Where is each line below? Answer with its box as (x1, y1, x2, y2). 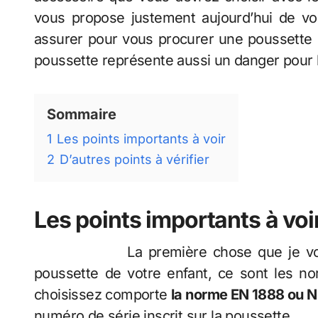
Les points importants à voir (57, 131, 226, 147)
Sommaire (47, 106, 116, 124)
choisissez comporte (34, 286, 172, 304)
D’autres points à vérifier (60, 152, 209, 168)
